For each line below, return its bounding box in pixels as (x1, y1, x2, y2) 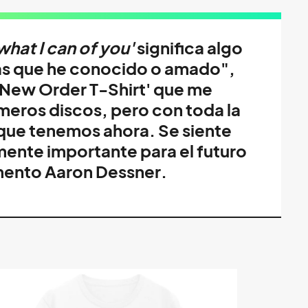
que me (153, 79, 212, 99)
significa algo (134, 38, 243, 58)
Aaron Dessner (45, 162, 161, 181)
